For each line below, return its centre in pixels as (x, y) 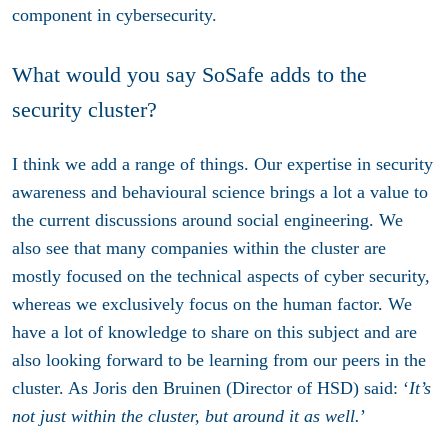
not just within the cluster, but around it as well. (186, 415)
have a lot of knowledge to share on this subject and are (214, 331)
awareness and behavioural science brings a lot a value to (220, 191)
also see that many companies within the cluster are (199, 247)
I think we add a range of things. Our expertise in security (222, 163)
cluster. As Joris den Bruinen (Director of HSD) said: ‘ (210, 387)
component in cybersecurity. (114, 15)
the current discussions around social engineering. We (207, 219)
